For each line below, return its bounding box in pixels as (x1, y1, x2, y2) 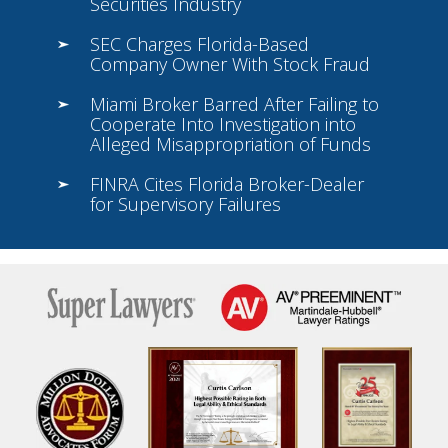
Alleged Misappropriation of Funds (89, 132, 371, 157)
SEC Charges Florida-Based (89, 32, 309, 57)
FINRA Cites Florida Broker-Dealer (89, 172, 364, 197)
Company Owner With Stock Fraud (89, 52, 370, 77)
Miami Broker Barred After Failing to (89, 92, 379, 117)
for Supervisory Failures (89, 192, 281, 217)
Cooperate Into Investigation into (89, 112, 356, 137)
